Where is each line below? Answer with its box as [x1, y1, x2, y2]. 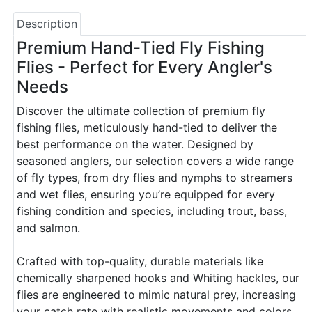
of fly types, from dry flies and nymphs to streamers [17, 171, 292, 185]
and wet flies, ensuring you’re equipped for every [17, 187, 275, 201]
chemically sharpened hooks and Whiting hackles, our [17, 271, 299, 285]
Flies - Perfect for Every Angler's [17, 57, 272, 77]
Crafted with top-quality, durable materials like [17, 254, 263, 268]
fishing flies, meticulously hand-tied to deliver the [17, 120, 277, 134]
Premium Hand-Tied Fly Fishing [17, 38, 265, 58]
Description [17, 17, 77, 31]
